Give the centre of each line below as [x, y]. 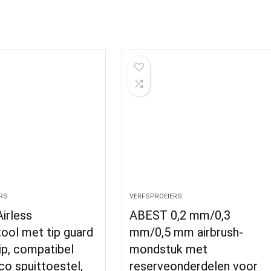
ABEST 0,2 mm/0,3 [180, 215]
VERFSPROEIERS [156, 196]
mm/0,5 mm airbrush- [187, 232]
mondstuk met [169, 249]
